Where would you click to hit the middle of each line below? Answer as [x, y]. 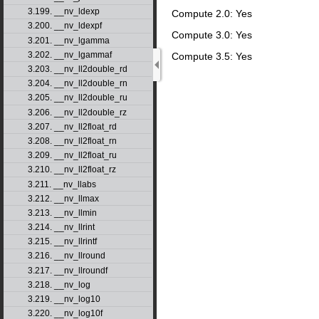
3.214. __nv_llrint [61, 228]
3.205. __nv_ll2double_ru [77, 98]
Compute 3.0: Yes [212, 35]
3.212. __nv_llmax [63, 198]
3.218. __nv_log [59, 284]
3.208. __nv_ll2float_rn [72, 141]
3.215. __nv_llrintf [62, 242]
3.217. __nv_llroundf [67, 270]
